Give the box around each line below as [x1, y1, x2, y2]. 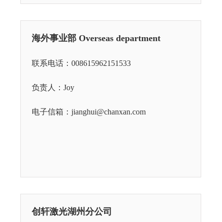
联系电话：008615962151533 [32, 59, 131, 67]
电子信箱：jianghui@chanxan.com [32, 108, 146, 116]
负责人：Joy [32, 83, 74, 92]
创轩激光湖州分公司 [32, 207, 112, 217]
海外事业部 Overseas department [32, 33, 161, 43]
